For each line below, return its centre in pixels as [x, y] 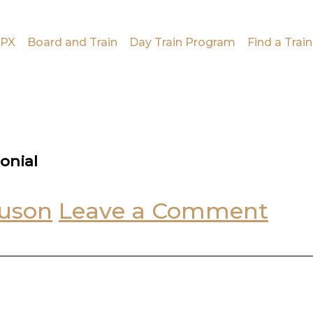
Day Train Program [183, 42]
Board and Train [73, 42]
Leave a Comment [163, 211]
